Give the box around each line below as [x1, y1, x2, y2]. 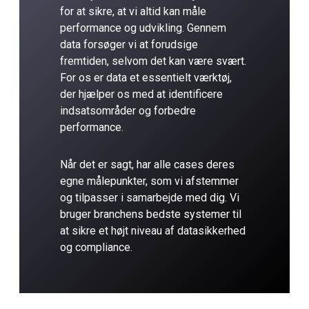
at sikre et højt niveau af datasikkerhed [59, 224, 246, 238]
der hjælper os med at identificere [59, 88, 223, 101]
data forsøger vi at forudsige [59, 38, 198, 52]
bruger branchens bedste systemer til [59, 208, 241, 221]
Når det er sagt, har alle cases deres [59, 158, 235, 172]
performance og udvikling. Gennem [59, 21, 226, 35]
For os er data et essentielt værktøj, [59, 71, 232, 85]
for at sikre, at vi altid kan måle [59, 5, 206, 19]
